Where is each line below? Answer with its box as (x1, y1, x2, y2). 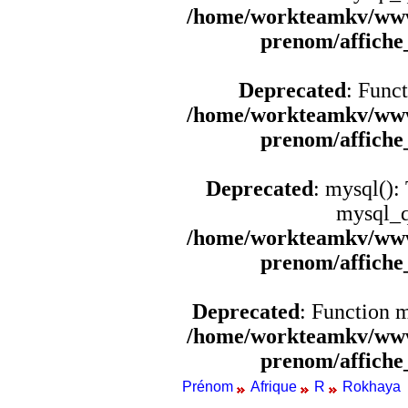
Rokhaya (342, 379, 401, 394)
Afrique (250, 379, 297, 394)
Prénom (181, 379, 233, 394)
